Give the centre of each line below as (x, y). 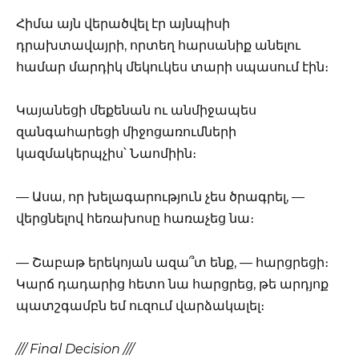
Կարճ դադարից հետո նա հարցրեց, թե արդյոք (172, 284)
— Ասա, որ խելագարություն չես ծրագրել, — (160, 197)
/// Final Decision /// (75, 349)
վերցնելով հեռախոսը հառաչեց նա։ (135, 219)
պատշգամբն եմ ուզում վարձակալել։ (140, 305)
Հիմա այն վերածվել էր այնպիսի (123, 24)
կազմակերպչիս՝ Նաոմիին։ (106, 154)
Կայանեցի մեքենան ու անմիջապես (136, 111)
